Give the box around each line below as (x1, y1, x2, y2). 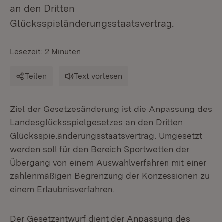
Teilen (25, 71, 47, 81)
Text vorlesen (74, 71, 122, 81)
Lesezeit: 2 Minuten (10, 47, 81, 56)
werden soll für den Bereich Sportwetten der (10, 144, 189, 154)
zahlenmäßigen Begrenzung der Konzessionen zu (10, 170, 210, 181)
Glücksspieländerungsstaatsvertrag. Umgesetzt (10, 130, 202, 141)
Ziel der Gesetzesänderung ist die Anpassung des (10, 104, 212, 114)
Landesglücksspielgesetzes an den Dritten (10, 117, 183, 127)
